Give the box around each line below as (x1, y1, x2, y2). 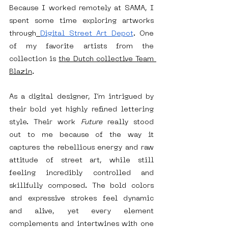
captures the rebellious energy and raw (9, 145, 154, 152)
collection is (9, 56, 59, 63)
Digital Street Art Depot (40, 31, 133, 38)
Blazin (9, 69, 32, 76)
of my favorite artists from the (9, 43, 154, 50)
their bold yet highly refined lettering (9, 106, 154, 113)
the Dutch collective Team (59, 56, 154, 63)
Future (80, 119, 102, 126)
